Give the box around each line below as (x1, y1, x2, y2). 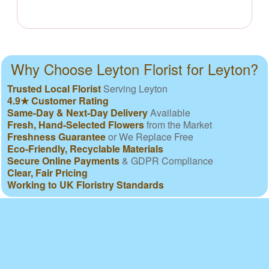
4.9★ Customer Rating (7, 93, 109, 107)
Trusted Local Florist (7, 81, 101, 95)
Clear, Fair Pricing (7, 165, 88, 180)
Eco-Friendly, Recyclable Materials (7, 141, 163, 156)
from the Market (144, 117, 212, 131)
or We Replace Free (106, 129, 193, 144)
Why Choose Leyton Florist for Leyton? (11, 58, 258, 79)
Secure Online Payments (7, 153, 119, 168)
